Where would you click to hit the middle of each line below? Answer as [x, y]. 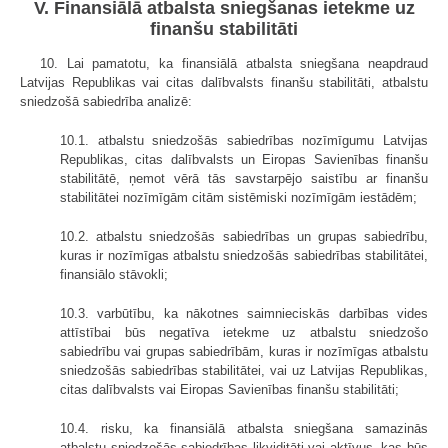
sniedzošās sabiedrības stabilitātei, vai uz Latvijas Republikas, [244, 370]
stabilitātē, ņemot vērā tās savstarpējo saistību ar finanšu [244, 178]
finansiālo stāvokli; [114, 274]
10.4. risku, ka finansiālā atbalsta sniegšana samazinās [244, 428]
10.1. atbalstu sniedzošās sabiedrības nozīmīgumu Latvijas [244, 140]
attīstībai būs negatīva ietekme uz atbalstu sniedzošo [244, 332]
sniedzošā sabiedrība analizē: [106, 101]
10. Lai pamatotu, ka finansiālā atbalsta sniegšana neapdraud [234, 63]
